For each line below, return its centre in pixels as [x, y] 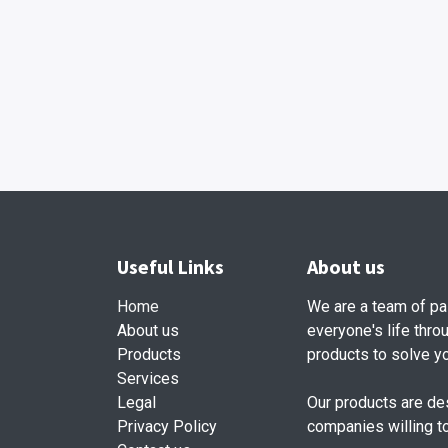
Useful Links [170, 267]
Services [148, 379]
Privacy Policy [167, 427]
